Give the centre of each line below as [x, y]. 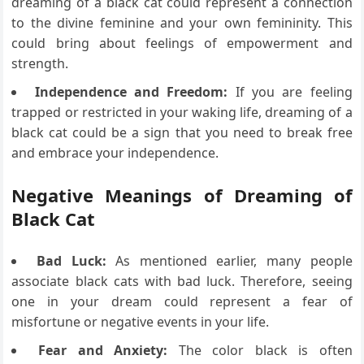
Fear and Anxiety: [103, 351]
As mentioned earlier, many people [229, 261]
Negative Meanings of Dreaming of [182, 195]
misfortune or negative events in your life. [141, 322]
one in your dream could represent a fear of [182, 302]
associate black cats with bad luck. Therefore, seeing [182, 282]
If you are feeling [290, 92]
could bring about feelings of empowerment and [182, 43]
